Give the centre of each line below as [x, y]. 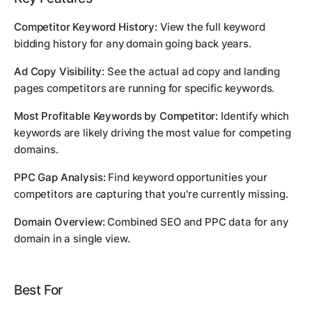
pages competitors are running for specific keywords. [145, 88]
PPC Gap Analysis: [60, 177]
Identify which [253, 116]
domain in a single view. [72, 238]
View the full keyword [211, 26]
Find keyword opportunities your [186, 177]
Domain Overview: [60, 221]
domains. [36, 149]
